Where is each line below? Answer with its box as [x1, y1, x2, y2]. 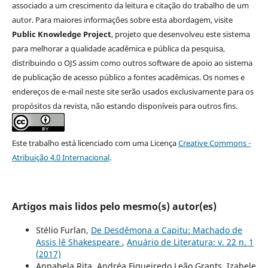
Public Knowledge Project [11, 28, 111, 39]
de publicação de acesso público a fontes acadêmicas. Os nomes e [11, 71, 245, 83]
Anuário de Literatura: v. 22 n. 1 [126, 236, 254, 248]
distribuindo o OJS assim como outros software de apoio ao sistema [11, 57, 252, 68]
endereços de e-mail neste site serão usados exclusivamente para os [11, 86, 254, 97]
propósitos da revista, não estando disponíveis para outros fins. [11, 100, 237, 111]
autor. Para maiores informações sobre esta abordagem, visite [11, 14, 233, 25]
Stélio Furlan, [35, 224, 91, 236]
